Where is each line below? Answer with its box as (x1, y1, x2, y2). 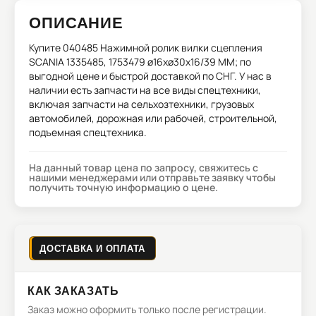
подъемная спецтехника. (29, 126, 147, 139)
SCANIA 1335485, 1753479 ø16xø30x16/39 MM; (29, 55, 238, 68)
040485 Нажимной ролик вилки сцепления (63, 41, 262, 54)
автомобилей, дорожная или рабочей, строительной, (29, 111, 277, 125)
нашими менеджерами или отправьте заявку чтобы (29, 171, 276, 184)
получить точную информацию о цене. (29, 181, 218, 194)
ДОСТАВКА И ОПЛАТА (39, 243, 146, 254)
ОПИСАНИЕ (29, 13, 124, 31)
